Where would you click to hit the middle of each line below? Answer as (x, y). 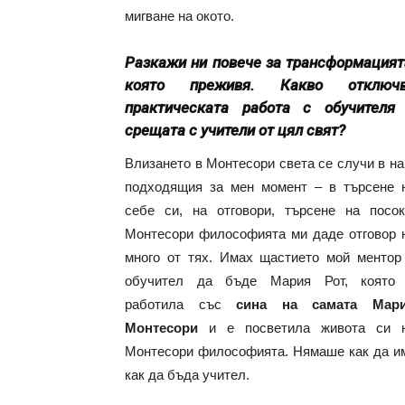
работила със (181, 304)
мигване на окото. (179, 16)
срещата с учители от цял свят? (235, 130)
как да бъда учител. (187, 375)
